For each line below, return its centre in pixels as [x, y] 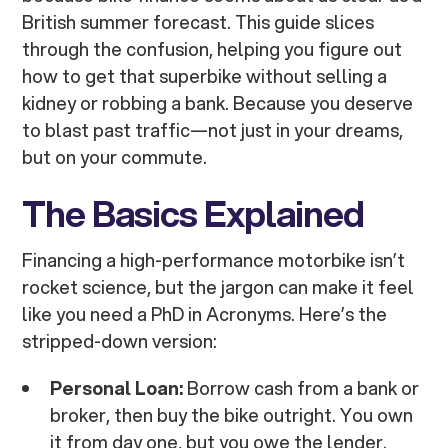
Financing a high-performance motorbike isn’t [214, 260]
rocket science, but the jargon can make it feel [218, 287]
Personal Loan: [117, 388]
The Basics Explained [193, 213]
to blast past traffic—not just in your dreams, [213, 130]
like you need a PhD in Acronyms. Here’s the [205, 314]
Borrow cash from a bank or [301, 388]
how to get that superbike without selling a [205, 76]
